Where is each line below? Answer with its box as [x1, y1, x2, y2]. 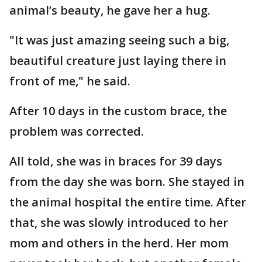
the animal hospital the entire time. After [9, 194, 246, 210]
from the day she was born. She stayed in [9, 174, 244, 189]
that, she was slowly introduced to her [9, 215, 228, 230]
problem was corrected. [9, 123, 144, 139]
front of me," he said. [9, 73, 130, 89]
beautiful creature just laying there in [9, 53, 226, 68]
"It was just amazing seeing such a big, [9, 32, 229, 48]
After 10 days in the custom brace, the [9, 103, 227, 119]
